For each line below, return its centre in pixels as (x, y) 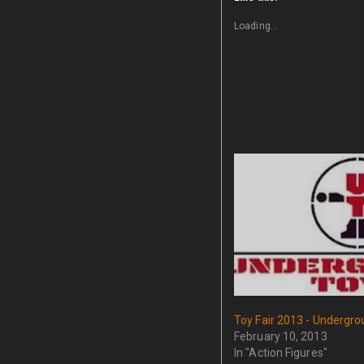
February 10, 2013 (281, 337)
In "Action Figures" (281, 353)
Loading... (256, 26)
